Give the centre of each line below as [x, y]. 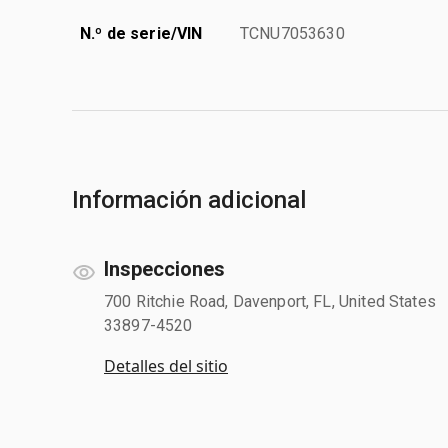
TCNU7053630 [292, 33]
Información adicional [189, 199]
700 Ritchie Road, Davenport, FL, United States [270, 301]
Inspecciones [164, 268]
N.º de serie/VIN [141, 33]
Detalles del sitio [166, 365]
